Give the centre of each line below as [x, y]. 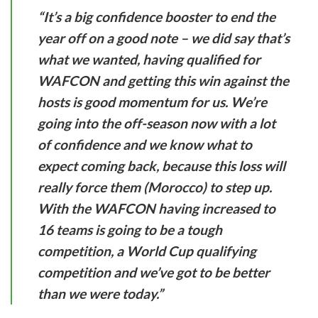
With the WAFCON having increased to [157, 208]
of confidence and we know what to [145, 144]
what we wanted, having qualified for [149, 59]
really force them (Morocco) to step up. [155, 187]
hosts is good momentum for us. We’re [152, 102]
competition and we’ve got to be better [154, 272]
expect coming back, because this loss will [161, 165]
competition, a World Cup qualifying [147, 251]
